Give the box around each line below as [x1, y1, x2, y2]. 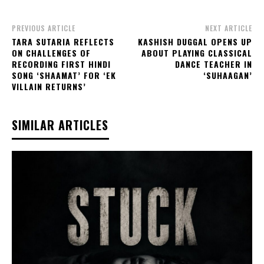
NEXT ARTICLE [204, 23, 252, 34]
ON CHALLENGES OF [12, 47, 91, 60]
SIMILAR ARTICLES [12, 116, 108, 134]
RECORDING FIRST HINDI [12, 58, 111, 71]
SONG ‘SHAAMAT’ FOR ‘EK [12, 69, 116, 82]
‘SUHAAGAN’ [203, 69, 252, 82]
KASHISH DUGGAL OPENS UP [137, 35, 252, 48]
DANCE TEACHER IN [174, 58, 252, 71]
